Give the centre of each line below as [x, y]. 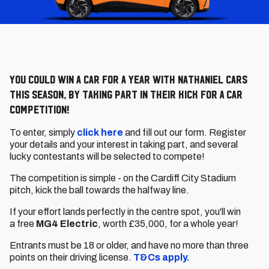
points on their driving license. [71, 257]
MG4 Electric [67, 224]
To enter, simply [43, 132]
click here [100, 132]
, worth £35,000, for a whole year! [168, 224]
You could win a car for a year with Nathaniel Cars [128, 79]
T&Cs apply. [162, 257]
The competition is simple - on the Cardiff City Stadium [123, 178]
